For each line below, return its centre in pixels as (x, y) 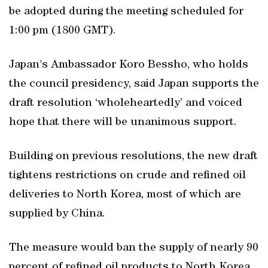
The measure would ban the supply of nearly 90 (134, 248)
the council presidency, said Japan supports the (134, 84)
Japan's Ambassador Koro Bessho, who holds (129, 65)
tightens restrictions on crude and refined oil (127, 176)
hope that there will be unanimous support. (123, 123)
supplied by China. (57, 214)
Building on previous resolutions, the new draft (133, 157)
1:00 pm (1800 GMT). (63, 31)
